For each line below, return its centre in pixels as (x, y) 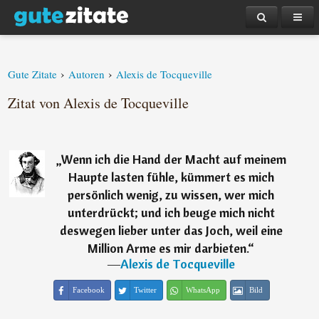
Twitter (145, 290)
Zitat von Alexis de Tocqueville (99, 103)
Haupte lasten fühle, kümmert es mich (171, 177)
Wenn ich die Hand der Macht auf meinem (173, 159)
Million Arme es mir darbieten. (168, 248)
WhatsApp (203, 290)
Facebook (88, 290)
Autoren (87, 74)
